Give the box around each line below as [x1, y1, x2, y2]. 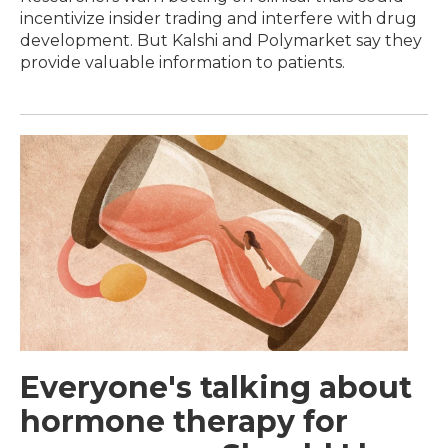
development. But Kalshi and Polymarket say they [20, 30, 422, 50]
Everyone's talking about [20, 368, 412, 406]
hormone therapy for [20, 402, 348, 440]
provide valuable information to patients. [20, 52, 345, 72]
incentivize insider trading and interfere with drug [20, 8, 417, 28]
